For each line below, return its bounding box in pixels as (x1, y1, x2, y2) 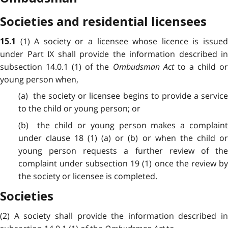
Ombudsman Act (112, 61, 174, 73)
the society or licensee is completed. (18, 170, 157, 182)
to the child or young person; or (18, 103, 140, 115)
